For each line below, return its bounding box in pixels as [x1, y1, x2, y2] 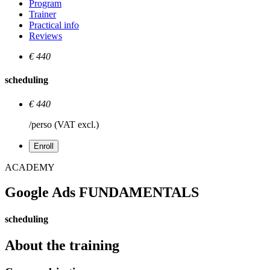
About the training [5, 237, 119, 253]
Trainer [29, 9, 56, 19]
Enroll [34, 141, 54, 151]
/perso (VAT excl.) [29, 119, 99, 130]
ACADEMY [5, 162, 55, 172]
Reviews [29, 31, 62, 41]
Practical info [29, 20, 79, 30]
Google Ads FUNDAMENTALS [5, 184, 199, 201]
